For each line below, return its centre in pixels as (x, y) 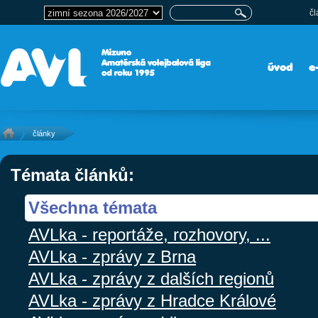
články (44, 133)
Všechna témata (93, 208)
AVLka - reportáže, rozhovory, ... (149, 235)
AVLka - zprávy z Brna (112, 257)
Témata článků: (72, 175)
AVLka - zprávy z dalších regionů (151, 279)
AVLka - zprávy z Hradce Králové (152, 301)
